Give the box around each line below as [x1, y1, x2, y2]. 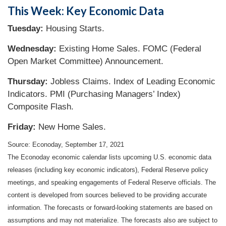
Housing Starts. [43, 24, 104, 33]
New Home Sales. [36, 122, 106, 132]
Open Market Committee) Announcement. [8, 56, 163, 66]
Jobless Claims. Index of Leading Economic [48, 77, 215, 86]
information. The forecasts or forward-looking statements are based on [8, 203, 212, 211]
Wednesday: [8, 44, 56, 53]
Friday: [8, 122, 36, 132]
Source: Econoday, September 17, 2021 [8, 140, 124, 148]
